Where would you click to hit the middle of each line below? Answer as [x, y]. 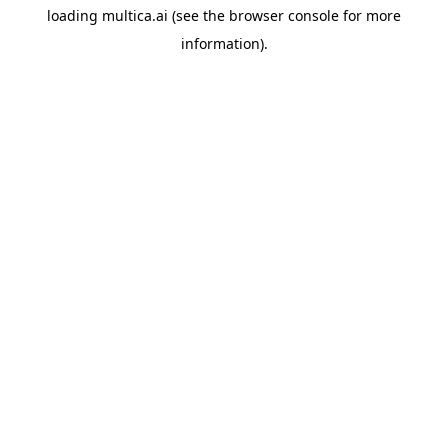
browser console [284, 15]
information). [224, 43]
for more [370, 15]
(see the [196, 15]
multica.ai [135, 15]
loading [74, 15]
